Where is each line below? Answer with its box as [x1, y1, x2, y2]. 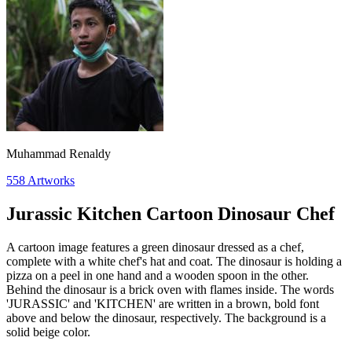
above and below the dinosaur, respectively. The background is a [6, 310, 326, 324]
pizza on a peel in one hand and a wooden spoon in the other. [6, 268, 309, 282]
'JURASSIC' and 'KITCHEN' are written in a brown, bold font [6, 296, 319, 310]
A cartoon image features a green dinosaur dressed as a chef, [6, 240, 304, 254]
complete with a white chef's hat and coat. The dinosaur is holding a [6, 254, 342, 268]
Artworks [27, 174, 75, 187]
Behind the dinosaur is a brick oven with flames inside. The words [6, 282, 334, 296]
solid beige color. [6, 324, 90, 339]
